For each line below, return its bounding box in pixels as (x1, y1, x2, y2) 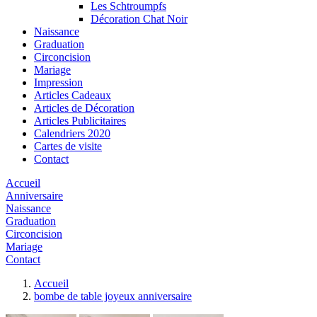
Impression (34, 76, 83, 88)
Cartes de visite (34, 139, 102, 152)
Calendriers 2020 (34, 127, 110, 139)
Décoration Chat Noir (91, 12, 188, 25)
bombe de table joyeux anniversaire (34, 289, 192, 302)
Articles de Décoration (34, 101, 134, 114)
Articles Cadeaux (34, 88, 111, 101)
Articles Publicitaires (34, 114, 126, 127)
